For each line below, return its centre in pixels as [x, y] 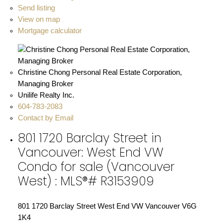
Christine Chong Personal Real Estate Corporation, [100, 72]
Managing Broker [45, 83]
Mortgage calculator [50, 30]
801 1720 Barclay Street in [89, 138]
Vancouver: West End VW [90, 153]
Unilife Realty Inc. [46, 95]
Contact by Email [45, 118]
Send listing [36, 8]
